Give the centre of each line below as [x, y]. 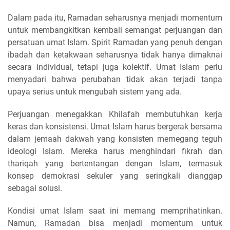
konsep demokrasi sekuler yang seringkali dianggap [115, 176]
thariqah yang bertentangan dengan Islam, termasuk [115, 163]
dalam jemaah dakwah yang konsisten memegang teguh [115, 139]
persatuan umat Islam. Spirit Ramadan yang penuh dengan [115, 42]
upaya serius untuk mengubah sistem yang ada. [95, 91]
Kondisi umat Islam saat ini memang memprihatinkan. [115, 210]
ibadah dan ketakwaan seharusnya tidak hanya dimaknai [115, 54]
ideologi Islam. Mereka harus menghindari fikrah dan [115, 151]
